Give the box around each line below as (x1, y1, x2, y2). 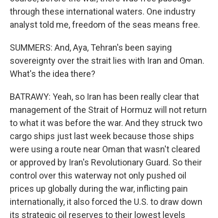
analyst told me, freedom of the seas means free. (10, 19, 200, 30)
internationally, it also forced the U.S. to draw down (10, 197, 202, 207)
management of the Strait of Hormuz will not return (10, 105, 207, 115)
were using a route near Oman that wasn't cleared (10, 144, 200, 154)
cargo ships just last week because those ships (10, 131, 194, 141)
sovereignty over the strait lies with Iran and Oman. (10, 55, 204, 66)
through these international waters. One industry (10, 6, 196, 17)
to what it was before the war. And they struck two (10, 118, 202, 128)
